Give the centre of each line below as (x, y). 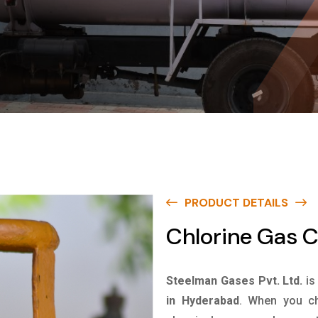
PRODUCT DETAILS (236, 203)
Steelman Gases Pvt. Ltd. (235, 281)
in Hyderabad (203, 301)
